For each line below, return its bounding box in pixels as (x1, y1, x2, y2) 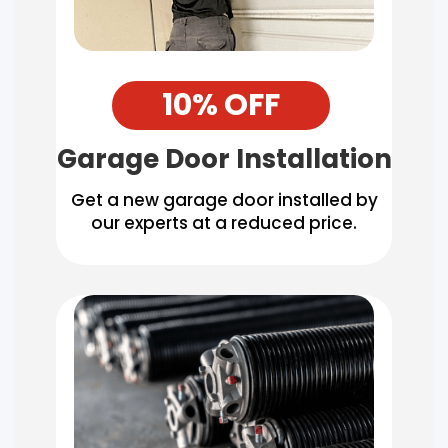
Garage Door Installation (56, 140, 392, 177)
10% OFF (162, 83, 280, 126)
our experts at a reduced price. (91, 210, 357, 235)
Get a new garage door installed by (70, 187, 378, 212)
